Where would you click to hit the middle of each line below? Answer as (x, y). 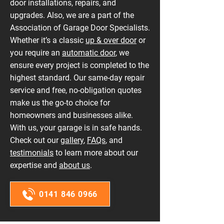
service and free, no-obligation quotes (76, 90)
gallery (72, 140)
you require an (36, 53)
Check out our (35, 140)
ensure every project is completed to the (79, 65)
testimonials (32, 153)
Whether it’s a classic (48, 40)
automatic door (89, 53)
